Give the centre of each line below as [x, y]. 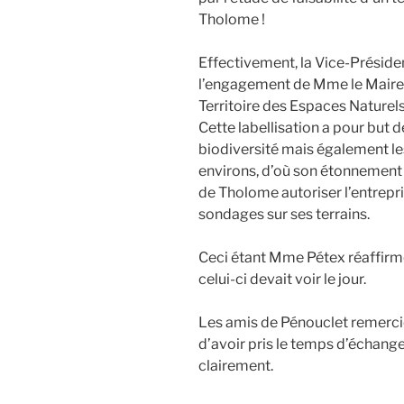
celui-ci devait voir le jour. [282, 279]
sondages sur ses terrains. [284, 214]
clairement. [236, 365]
